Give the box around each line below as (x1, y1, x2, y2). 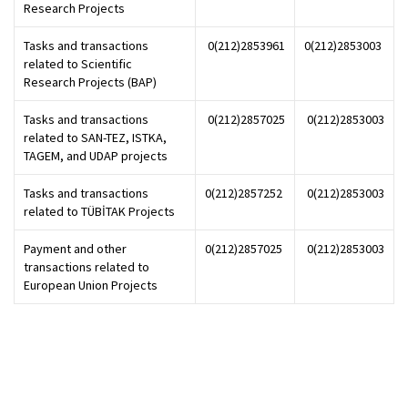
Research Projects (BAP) (24, 74, 157, 91)
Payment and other (24, 240, 127, 258)
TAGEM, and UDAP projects (24, 148, 168, 165)
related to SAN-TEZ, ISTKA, (24, 129, 167, 147)
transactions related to (24, 259, 149, 276)
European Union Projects (24, 277, 158, 294)
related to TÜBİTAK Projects (24, 203, 175, 220)
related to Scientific (24, 56, 132, 73)
